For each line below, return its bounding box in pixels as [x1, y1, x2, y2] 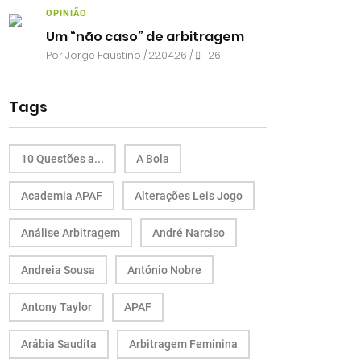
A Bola [136, 152, 169, 165]
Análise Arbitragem [21, 226, 120, 239]
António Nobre [127, 263, 201, 276]
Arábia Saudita [21, 338, 97, 351]
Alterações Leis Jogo [135, 189, 243, 202]
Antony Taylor [21, 301, 92, 313]
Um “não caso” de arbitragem [46, 27, 244, 46]
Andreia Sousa [21, 263, 95, 276]
